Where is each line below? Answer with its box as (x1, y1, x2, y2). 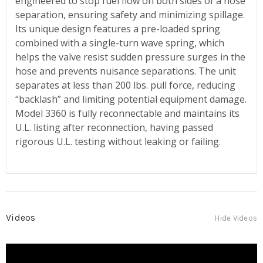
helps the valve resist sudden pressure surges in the (15, 50, 245, 63)
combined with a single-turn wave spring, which (15, 36, 224, 49)
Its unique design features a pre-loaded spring (15, 22, 220, 35)
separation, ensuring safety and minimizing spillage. (15, 8, 245, 21)
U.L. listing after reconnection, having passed (15, 120, 213, 134)
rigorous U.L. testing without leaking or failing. (15, 134, 221, 148)
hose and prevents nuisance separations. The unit (15, 64, 236, 77)
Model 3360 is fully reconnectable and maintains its (15, 106, 240, 120)
